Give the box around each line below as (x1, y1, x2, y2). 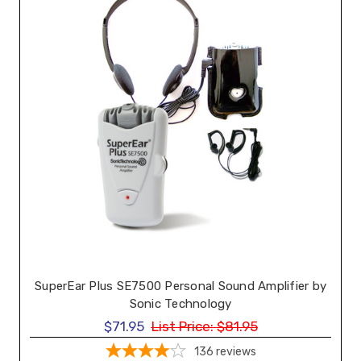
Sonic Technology (129, 297, 232, 312)
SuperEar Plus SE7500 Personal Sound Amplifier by (35, 279, 326, 294)
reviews (215, 344, 256, 359)
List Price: (151, 317, 214, 334)
